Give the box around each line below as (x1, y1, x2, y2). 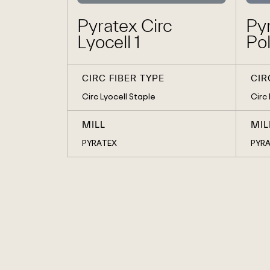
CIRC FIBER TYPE (81, 73, 165, 84)
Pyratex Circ (77, 15, 173, 36)
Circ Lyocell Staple (81, 91, 155, 102)
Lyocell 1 (77, 31, 140, 52)
